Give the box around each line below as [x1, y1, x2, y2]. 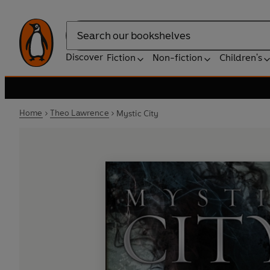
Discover [66, 51, 103, 63]
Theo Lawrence [49, 108, 109, 118]
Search [66, 36, 96, 48]
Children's [219, 52, 262, 63]
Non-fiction [152, 52, 202, 63]
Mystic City [116, 108, 159, 119]
